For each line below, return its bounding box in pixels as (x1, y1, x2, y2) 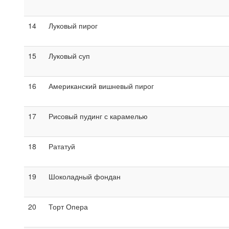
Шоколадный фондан (49, 171, 121, 181)
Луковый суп (49, 50, 90, 61)
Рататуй (49, 141, 75, 151)
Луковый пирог (49, 20, 98, 31)
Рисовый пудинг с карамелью (49, 110, 148, 121)
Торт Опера (49, 201, 88, 212)
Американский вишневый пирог (49, 80, 154, 91)
